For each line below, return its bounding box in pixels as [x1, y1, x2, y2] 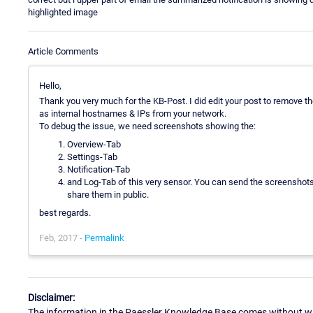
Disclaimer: [28, 292, 75, 304]
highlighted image [28, 6, 98, 17]
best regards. [39, 207, 91, 218]
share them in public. [67, 189, 149, 200]
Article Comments [28, 45, 99, 57]
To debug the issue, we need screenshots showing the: [39, 120, 256, 131]
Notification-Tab [67, 163, 130, 175]
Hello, [39, 80, 61, 91]
